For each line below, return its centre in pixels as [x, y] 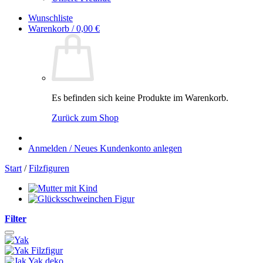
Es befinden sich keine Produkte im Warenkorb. [140, 98]
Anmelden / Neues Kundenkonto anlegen [105, 148]
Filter [16, 219]
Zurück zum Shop [85, 118]
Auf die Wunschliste [222, 237]
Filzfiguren [49, 168]
